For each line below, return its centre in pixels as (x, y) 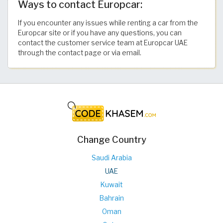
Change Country (111, 139)
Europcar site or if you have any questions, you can (100, 33)
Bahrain (111, 198)
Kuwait (111, 184)
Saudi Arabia (111, 158)
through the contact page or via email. (80, 53)
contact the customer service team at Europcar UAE (103, 43)
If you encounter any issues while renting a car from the (108, 23)
